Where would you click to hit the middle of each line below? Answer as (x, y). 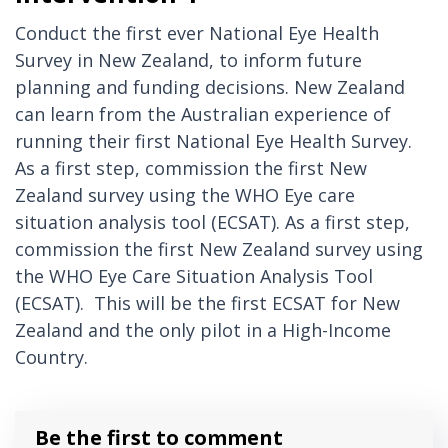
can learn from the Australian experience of (203, 114)
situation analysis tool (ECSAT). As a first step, (212, 222)
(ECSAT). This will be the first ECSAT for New (207, 303)
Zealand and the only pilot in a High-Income (203, 330)
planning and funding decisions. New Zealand (210, 87)
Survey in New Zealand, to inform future (188, 60)
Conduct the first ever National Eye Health (197, 33)
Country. (51, 357)
